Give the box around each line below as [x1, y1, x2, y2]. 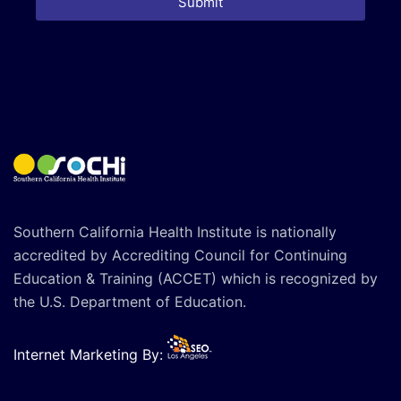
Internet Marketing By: [13, 345, 167, 363]
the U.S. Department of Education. [13, 292, 246, 311]
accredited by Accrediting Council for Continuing [13, 245, 347, 264]
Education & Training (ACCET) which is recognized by [13, 269, 378, 287]
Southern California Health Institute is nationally [13, 222, 337, 241]
